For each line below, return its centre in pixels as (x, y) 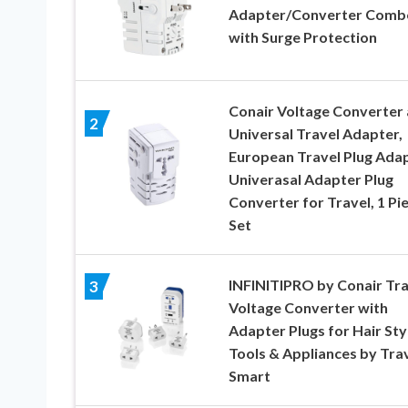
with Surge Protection (302, 36)
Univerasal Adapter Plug (311, 179)
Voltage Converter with (308, 308)
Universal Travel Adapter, (315, 134)
